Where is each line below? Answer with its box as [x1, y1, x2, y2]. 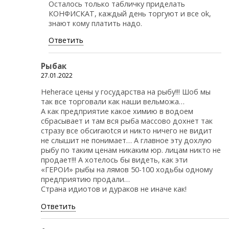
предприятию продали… [41, 174, 130, 185]
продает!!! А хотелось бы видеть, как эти [41, 155, 188, 165]
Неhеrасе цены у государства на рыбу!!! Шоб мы [41, 87, 211, 97]
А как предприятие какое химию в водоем [41, 106, 193, 117]
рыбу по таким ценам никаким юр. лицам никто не [41, 145, 221, 155]
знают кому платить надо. [49, 18, 142, 28]
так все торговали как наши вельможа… [41, 97, 185, 107]
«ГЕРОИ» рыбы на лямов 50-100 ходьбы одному [41, 165, 213, 175]
